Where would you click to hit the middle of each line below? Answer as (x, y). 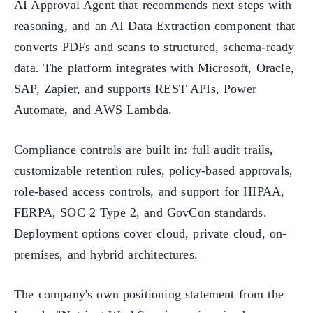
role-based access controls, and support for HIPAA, (150, 191)
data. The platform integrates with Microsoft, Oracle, (154, 67)
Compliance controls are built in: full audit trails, (144, 149)
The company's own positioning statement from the (149, 294)
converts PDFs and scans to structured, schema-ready (154, 46)
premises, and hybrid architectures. (106, 254)
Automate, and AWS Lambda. (93, 109)
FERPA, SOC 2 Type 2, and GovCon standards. (140, 212)
